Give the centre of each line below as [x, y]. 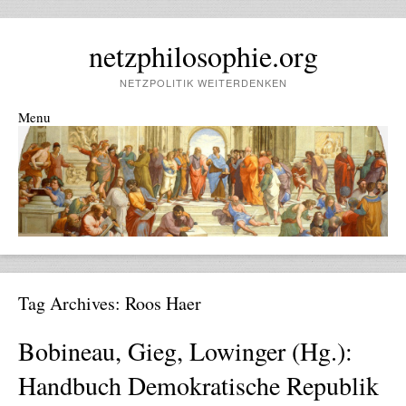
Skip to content [61, 135]
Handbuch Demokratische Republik [198, 386]
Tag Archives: [72, 304]
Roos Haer [163, 304]
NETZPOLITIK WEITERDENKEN [203, 82]
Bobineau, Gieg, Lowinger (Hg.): [185, 351]
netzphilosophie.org [203, 56]
